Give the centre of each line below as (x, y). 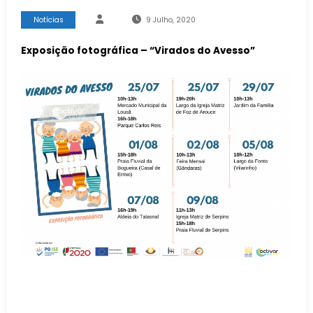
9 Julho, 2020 (170, 20)
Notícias (48, 20)
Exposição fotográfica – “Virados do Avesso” (138, 50)
